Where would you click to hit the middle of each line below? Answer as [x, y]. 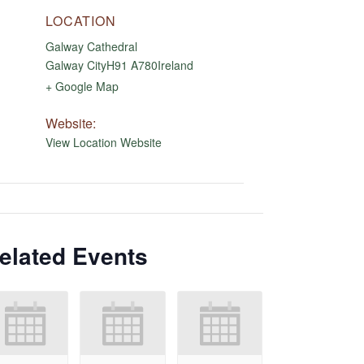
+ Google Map [82, 86]
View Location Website [103, 142]
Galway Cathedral [91, 46]
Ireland [175, 65]
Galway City [76, 65]
